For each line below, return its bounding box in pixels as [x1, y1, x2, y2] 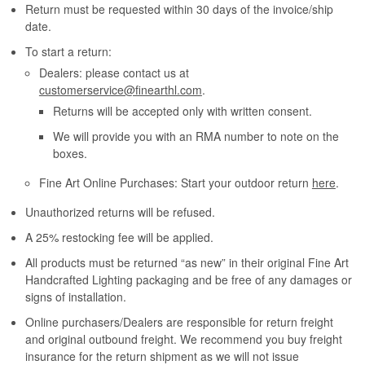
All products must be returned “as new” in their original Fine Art [25, 254, 350, 271]
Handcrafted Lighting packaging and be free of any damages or [25, 271, 353, 288]
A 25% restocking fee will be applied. [25, 229, 214, 246]
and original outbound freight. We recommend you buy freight [25, 331, 343, 348]
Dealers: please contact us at [38, 64, 189, 81]
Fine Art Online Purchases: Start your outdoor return [38, 174, 312, 191]
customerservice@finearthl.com [38, 81, 202, 99]
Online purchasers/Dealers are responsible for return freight [25, 314, 334, 331]
